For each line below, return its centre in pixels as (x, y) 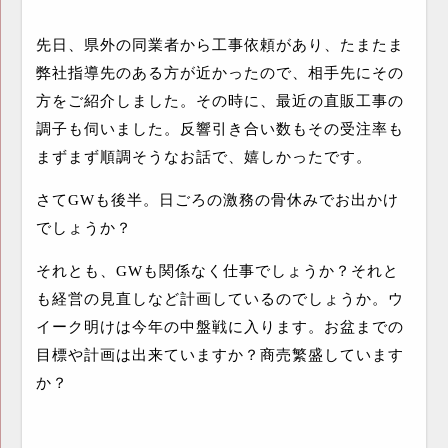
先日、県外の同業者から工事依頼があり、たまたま (219, 44)
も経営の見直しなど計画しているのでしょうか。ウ (219, 298)
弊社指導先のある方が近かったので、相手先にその (219, 72)
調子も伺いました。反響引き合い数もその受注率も (219, 128)
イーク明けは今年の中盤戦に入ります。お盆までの (219, 326)
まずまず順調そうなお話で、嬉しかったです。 (203, 156)
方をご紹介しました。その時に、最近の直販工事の (219, 100)
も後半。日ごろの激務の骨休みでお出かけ (246, 199)
